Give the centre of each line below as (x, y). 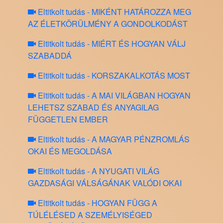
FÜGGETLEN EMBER (68, 119)
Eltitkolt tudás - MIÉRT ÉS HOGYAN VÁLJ (111, 44)
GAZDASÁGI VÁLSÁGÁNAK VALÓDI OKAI (105, 183)
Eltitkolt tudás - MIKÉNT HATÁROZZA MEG (113, 12)
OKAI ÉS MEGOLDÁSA (70, 151)
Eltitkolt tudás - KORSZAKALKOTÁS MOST (113, 76)
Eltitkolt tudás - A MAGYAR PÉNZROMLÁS (113, 139)
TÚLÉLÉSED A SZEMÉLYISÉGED (90, 215)
